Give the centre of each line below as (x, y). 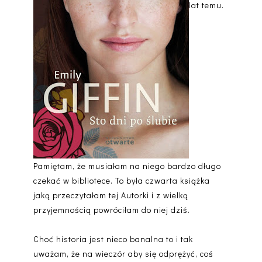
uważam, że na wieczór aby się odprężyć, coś (123, 254)
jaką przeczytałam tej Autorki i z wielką (111, 195)
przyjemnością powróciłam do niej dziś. (111, 210)
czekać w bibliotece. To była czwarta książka (121, 181)
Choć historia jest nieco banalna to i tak (113, 239)
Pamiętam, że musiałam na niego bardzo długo (127, 166)
